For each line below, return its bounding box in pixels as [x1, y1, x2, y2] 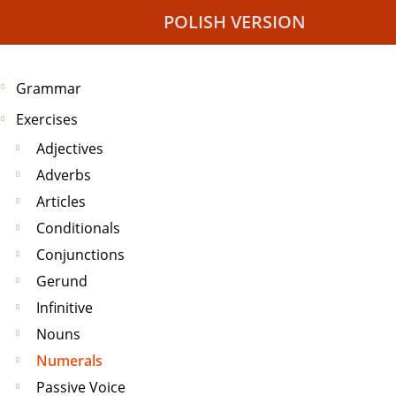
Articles [36, 192, 86, 212]
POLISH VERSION [164, 10, 306, 34]
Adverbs [36, 165, 91, 186]
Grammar [16, 78, 81, 98]
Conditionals [36, 218, 120, 239]
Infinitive [36, 298, 93, 318]
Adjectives [36, 139, 103, 159]
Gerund [36, 271, 88, 292]
